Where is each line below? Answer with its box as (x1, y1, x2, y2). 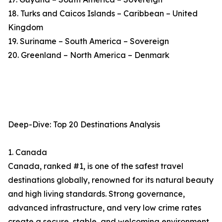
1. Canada (8, 147, 47, 158)
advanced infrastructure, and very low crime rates (8, 203, 201, 213)
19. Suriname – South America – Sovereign (8, 36, 169, 47)
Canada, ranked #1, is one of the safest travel (8, 161, 183, 171)
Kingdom (8, 22, 43, 33)
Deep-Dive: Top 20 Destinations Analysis (8, 119, 160, 130)
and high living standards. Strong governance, (8, 189, 185, 199)
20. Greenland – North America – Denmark (8, 50, 169, 60)
